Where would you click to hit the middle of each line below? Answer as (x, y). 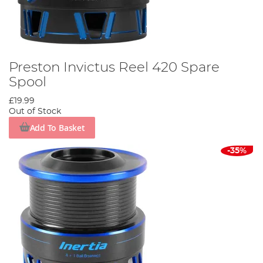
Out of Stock (35, 112)
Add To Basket (57, 127)
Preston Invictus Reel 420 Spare (114, 68)
